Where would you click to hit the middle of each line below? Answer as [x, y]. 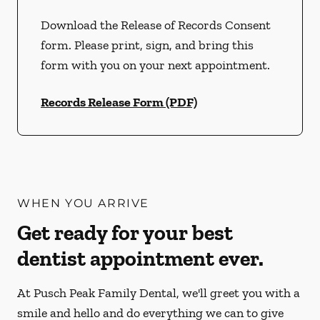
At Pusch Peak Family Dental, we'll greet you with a [159, 293]
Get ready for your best [125, 233]
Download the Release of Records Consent [156, 25]
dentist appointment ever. [140, 259]
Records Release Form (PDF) [119, 102]
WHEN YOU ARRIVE [83, 203]
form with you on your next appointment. [155, 65]
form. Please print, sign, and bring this [147, 45]
